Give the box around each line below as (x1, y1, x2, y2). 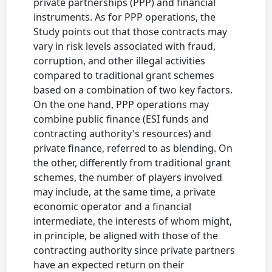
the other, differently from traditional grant (33, 156, 231, 170)
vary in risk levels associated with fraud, (33, 39, 216, 53)
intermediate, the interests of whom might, (33, 214, 233, 228)
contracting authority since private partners (33, 243, 236, 257)
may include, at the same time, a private (33, 185, 216, 199)
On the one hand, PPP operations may (33, 98, 209, 112)
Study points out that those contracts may (33, 25, 228, 39)
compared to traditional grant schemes (33, 69, 215, 83)
